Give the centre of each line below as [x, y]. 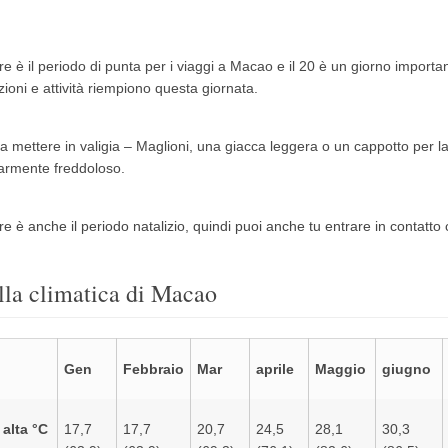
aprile [274, 369]
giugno [406, 369]
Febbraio [153, 369]
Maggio [340, 369]
